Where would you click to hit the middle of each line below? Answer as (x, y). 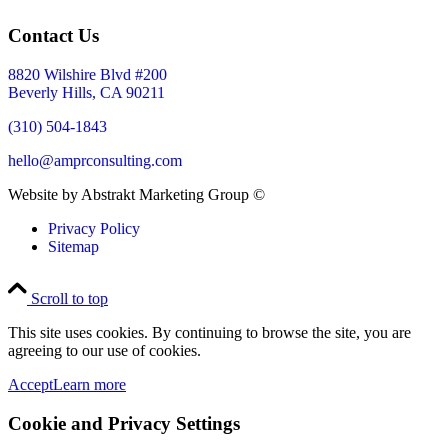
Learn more (89, 385)
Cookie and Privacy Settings (124, 423)
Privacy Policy (94, 229)
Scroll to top (69, 299)
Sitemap (73, 247)
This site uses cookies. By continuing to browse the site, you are (209, 333)
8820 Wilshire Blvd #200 (87, 75)
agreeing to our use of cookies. (104, 351)
